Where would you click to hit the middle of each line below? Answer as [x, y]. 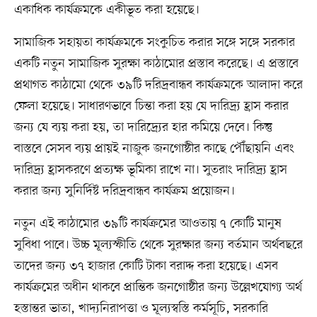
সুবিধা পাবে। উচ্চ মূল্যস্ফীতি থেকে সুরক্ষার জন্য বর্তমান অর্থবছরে [158, 245]
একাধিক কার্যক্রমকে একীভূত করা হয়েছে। [106, 10]
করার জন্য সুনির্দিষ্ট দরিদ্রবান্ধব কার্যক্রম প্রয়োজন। [124, 191]
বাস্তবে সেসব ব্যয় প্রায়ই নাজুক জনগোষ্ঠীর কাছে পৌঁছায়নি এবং [154, 149]
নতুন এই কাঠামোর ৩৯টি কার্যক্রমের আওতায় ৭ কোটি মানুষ [148, 224]
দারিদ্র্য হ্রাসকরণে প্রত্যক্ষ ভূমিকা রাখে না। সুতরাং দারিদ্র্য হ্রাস [150, 170]
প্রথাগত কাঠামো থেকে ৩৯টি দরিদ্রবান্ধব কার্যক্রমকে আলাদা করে [158, 85]
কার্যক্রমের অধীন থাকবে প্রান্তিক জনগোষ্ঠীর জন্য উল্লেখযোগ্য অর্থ [158, 288]
